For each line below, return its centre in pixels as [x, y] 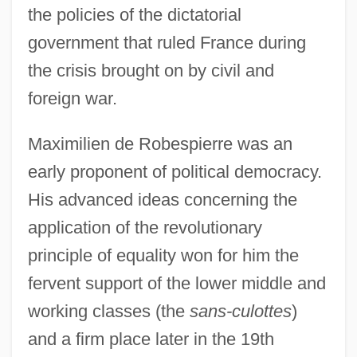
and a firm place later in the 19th [151, 339]
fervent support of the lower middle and [177, 283]
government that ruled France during [167, 42]
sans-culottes [240, 311]
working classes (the [108, 311]
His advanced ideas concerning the [162, 199]
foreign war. [72, 98]
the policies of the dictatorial [134, 14]
